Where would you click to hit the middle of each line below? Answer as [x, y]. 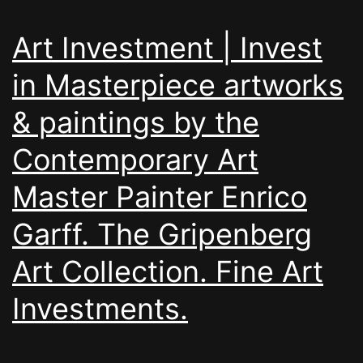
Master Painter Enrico [160, 196]
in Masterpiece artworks [178, 85]
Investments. [100, 308]
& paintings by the [136, 122]
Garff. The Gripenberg [162, 234]
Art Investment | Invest [167, 47]
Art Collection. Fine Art [168, 271]
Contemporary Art [135, 159]
